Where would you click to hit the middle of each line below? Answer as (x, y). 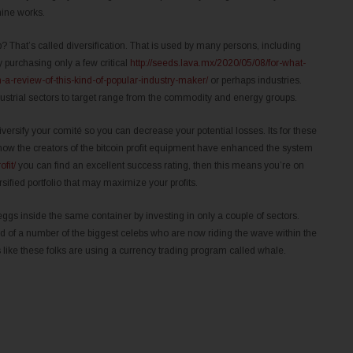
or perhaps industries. (255, 81)
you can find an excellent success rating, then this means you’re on (160, 166)
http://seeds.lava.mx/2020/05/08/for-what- (218, 63)
